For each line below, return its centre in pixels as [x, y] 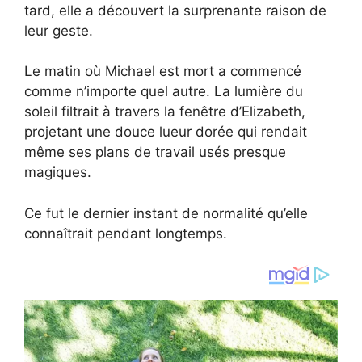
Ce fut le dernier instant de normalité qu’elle [166, 213]
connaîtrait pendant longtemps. [126, 233]
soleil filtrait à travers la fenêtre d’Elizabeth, [165, 112]
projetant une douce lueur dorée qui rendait [166, 132]
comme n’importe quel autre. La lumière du [164, 92]
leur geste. [59, 30]
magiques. [58, 173]
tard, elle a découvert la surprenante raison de [175, 10]
